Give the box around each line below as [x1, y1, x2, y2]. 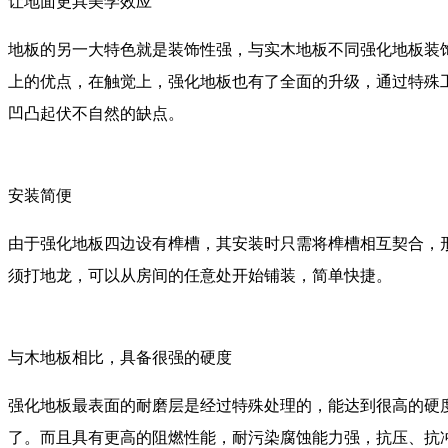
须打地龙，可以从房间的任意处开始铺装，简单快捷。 [8, 266, 392, 284]
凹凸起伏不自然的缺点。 [8, 104, 184, 122]
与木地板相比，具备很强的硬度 [8, 348, 232, 366]
